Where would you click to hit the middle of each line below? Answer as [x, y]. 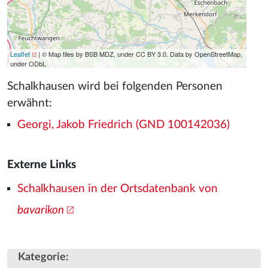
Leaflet [20, 54]
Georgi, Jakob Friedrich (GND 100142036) [123, 125]
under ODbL [28, 63]
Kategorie [42, 257]
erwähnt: [30, 103]
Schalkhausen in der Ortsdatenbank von [117, 188]
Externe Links [42, 165]
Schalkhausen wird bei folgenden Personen [115, 86]
